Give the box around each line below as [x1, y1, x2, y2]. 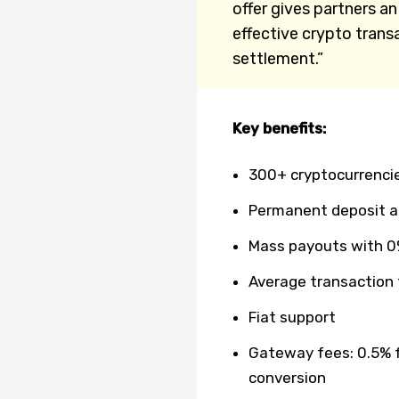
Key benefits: [232, 118, 326, 137]
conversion [248, 368, 326, 387]
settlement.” [232, 48, 323, 69]
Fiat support [248, 307, 336, 326]
